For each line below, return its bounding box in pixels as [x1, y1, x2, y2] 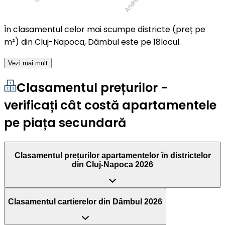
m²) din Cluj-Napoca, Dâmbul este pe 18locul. [4, 36, 181, 48]
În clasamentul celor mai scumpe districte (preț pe [4, 24, 205, 36]
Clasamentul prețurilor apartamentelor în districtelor [14, 151, 211, 160]
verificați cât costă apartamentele [4, 97, 216, 114]
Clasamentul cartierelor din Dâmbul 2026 [8, 197, 162, 206]
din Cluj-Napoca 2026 [72, 160, 153, 169]
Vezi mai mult [8, 59, 48, 67]
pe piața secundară [4, 115, 126, 132]
